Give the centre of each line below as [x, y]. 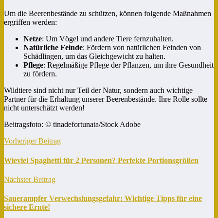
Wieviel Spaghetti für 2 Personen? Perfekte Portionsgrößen [101, 160]
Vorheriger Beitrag [32, 141]
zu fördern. [40, 74]
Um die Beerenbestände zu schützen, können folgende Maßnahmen [108, 14]
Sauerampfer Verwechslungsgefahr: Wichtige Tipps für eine [103, 199]
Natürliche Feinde [53, 48]
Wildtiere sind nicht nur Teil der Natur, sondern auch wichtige [98, 91]
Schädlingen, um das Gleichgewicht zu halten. [94, 56]
